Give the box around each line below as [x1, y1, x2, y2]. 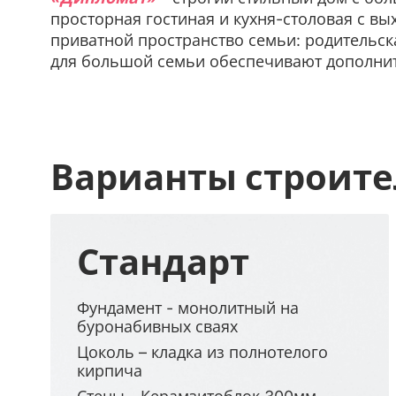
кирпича [77, 360, 142, 381]
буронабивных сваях [77, 316, 238, 337]
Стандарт [77, 237, 249, 286]
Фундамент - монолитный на [77, 297, 299, 318]
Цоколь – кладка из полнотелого [77, 341, 328, 362]
